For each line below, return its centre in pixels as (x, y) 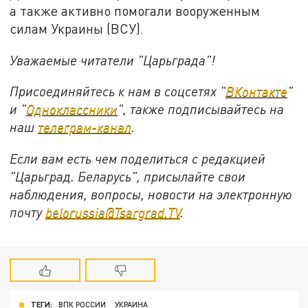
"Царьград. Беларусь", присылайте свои (128, 176)
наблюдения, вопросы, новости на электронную (151, 194)
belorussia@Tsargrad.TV (113, 212)
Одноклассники (72, 109)
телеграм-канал (85, 127)
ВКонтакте (257, 91)
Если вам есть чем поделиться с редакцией (138, 158)
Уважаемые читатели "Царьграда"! (113, 60)
